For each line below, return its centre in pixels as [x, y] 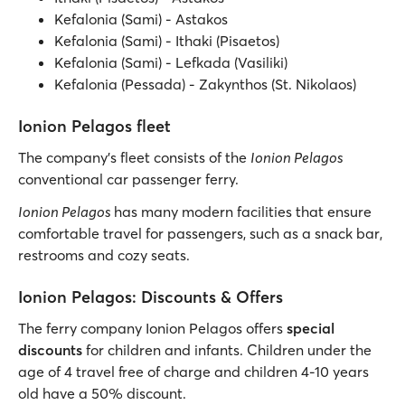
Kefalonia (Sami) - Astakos [141, 19]
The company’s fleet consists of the [134, 157]
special [309, 328]
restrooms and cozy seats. [104, 255]
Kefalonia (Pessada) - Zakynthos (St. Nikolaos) [205, 84]
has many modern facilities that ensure [243, 212]
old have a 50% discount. [104, 393]
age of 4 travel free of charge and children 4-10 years [193, 372]
